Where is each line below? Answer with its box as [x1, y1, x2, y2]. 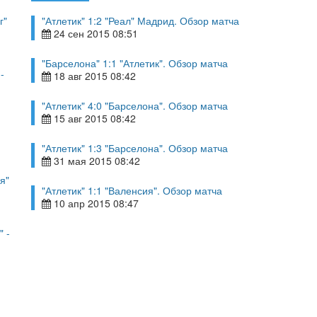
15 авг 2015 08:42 [51, 111, 136, 125]
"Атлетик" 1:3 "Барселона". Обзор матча [42, 141, 228, 155]
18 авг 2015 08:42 [51, 69, 136, 83]
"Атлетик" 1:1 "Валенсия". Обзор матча [42, 183, 222, 197]
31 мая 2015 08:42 [51, 154, 140, 168]
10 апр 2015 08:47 [51, 196, 139, 210]
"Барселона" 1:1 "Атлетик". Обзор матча [42, 56, 228, 70]
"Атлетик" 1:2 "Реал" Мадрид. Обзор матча [42, 13, 239, 28]
